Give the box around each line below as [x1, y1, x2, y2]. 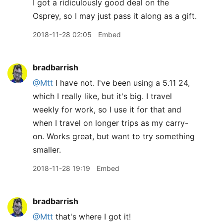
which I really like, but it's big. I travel [33, 91, 172, 101]
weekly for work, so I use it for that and [33, 105, 181, 114]
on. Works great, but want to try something [33, 131, 195, 141]
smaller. [33, 145, 61, 155]
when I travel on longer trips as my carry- [33, 118, 188, 128]
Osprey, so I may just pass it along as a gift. [33, 11, 197, 21]
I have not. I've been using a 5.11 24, [53, 78, 190, 88]
